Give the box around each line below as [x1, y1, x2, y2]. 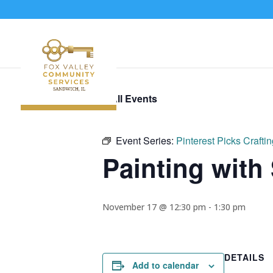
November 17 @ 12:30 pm [102, 201, 206, 213]
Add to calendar [132, 259, 199, 271]
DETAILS [224, 251, 264, 263]
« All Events [102, 91, 157, 105]
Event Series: [116, 133, 176, 147]
